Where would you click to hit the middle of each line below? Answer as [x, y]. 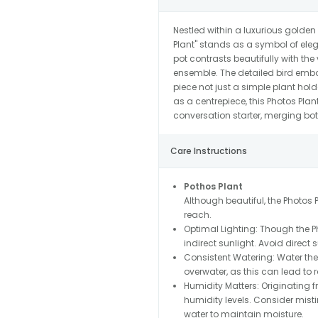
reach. [197, 215]
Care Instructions [208, 151]
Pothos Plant [213, 186]
